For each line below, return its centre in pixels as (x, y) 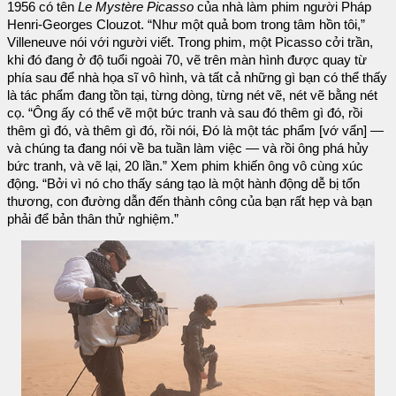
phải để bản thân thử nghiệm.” (93, 219)
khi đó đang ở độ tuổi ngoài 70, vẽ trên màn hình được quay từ (187, 60)
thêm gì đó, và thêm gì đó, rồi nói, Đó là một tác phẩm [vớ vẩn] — (195, 130)
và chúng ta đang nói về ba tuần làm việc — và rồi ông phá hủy (188, 148)
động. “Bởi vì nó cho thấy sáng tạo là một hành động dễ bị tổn (183, 183)
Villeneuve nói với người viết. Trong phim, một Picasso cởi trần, (190, 42)
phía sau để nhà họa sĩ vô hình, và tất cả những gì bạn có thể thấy (197, 77)
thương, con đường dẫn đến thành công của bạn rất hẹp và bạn (190, 201)
